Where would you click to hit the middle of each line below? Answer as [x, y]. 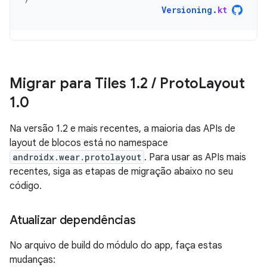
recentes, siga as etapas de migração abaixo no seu [121, 172]
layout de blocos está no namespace [89, 143]
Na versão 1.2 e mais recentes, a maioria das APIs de [122, 129]
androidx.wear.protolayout [77, 157]
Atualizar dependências [73, 220]
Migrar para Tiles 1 [73, 83]
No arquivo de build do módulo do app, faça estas [116, 246]
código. [26, 186]
